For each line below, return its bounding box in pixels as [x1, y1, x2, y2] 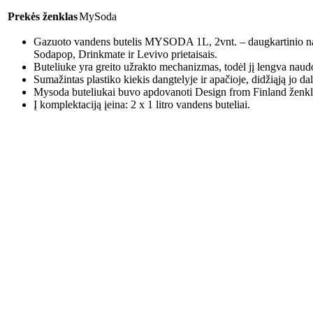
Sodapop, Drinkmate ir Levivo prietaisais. [34, 48, 217, 60]
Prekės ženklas [8, 10, 78, 22]
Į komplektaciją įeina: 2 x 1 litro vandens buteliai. [34, 98, 250, 110]
